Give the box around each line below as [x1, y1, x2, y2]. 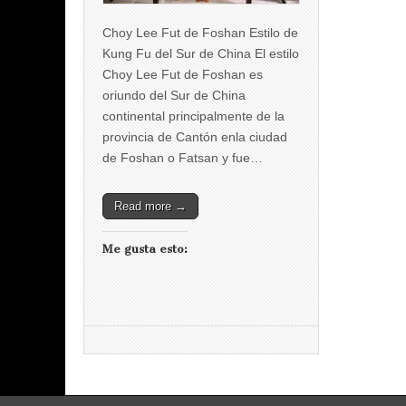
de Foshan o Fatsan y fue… [102, 150, 263, 166]
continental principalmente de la [102, 109, 285, 124]
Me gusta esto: [102, 242, 188, 256]
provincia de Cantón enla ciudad [102, 130, 287, 145]
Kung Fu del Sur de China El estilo [102, 46, 299, 62]
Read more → [114, 199, 187, 214]
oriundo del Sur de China [102, 88, 246, 103]
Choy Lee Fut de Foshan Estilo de [102, 25, 298, 41]
